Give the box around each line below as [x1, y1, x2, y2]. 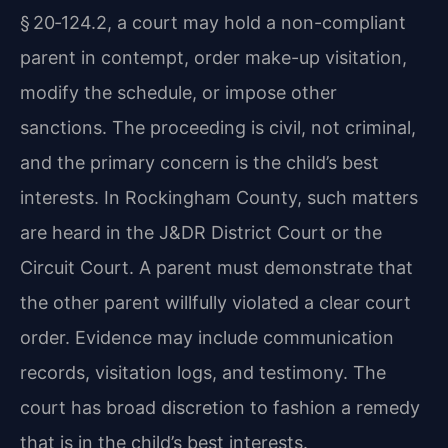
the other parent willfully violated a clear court [20, 291, 411, 313]
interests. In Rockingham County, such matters [20, 186, 418, 208]
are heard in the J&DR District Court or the [20, 221, 382, 243]
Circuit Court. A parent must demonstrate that [20, 256, 413, 278]
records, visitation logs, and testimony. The [20, 361, 386, 383]
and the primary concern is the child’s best [20, 151, 379, 173]
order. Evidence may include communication [20, 326, 394, 348]
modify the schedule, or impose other [20, 81, 337, 103]
